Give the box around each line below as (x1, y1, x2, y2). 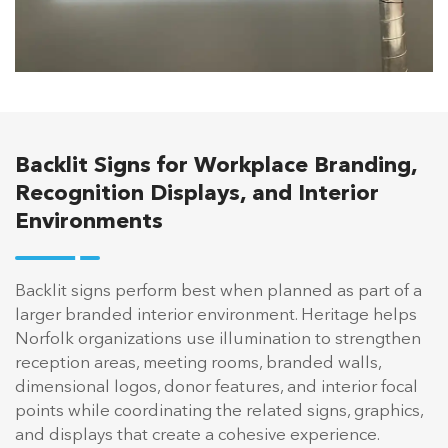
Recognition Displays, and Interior (15, 182, 379, 205)
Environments (15, 210, 163, 233)
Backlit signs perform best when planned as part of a (15, 282, 422, 300)
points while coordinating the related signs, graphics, (15, 402, 423, 420)
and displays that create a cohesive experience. (15, 426, 380, 444)
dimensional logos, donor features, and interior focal (15, 378, 418, 396)
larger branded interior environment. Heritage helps (15, 306, 417, 324)
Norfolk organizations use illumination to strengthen (15, 330, 421, 348)
